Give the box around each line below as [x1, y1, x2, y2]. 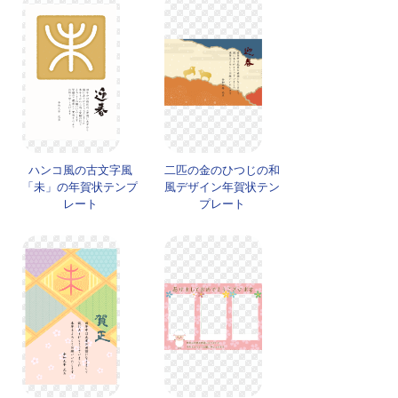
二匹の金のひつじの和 [164, 163, 280, 178]
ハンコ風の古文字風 [28, 163, 132, 178]
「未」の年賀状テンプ [22, 180, 138, 195]
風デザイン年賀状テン [164, 180, 280, 195]
